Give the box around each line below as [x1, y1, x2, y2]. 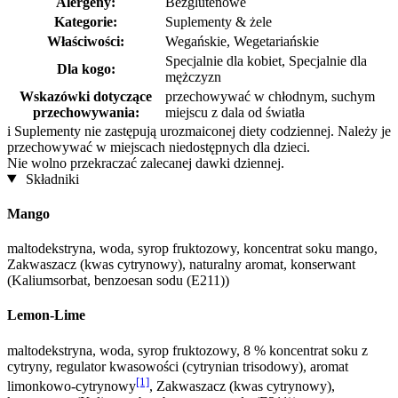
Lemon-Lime [7, 307, 85, 323]
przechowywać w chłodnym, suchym [165, 88, 375, 104]
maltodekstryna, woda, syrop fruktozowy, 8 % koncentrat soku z [7, 342, 368, 358]
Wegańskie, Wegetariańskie [165, 33, 319, 49]
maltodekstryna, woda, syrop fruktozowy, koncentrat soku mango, [7, 241, 378, 257]
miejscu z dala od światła [165, 104, 305, 120]
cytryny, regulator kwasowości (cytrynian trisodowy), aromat [7, 358, 348, 374]
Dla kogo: [56, 60, 115, 76]
